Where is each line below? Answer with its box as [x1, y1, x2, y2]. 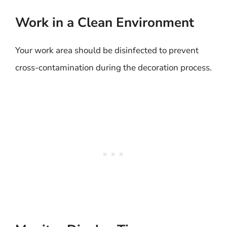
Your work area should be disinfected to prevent [15, 44, 199, 56]
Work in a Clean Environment [15, 13, 194, 31]
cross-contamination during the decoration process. [15, 61, 212, 73]
